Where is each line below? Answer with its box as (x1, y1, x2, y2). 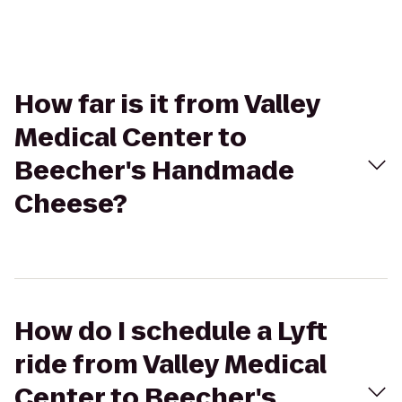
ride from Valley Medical (14, 347, 327, 382)
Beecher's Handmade (14, 153, 294, 188)
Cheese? (14, 187, 127, 222)
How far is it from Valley (14, 87, 320, 122)
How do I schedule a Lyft (14, 314, 328, 349)
